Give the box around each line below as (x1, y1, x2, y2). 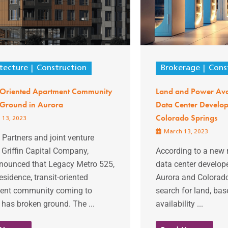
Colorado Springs (155, 112, 217, 123)
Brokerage (160, 64, 200, 72)
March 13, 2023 (162, 128, 208, 135)
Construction (36, 64, 87, 72)
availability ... (155, 198, 203, 209)
